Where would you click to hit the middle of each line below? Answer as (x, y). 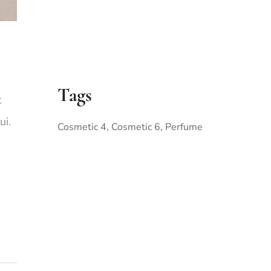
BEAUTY (132, 222)
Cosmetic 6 (136, 127)
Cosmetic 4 (82, 127)
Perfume (184, 127)
